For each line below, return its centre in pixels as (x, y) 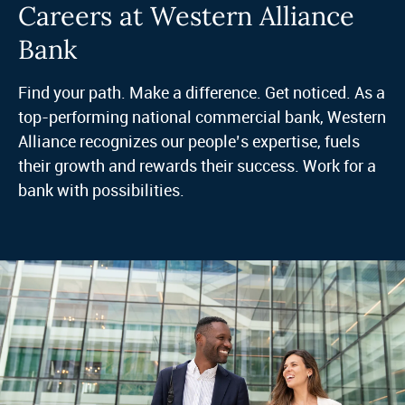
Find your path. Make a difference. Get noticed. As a (201, 92)
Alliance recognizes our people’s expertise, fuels (188, 141)
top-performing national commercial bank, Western (202, 116)
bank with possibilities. (103, 189)
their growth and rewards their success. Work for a (197, 165)
